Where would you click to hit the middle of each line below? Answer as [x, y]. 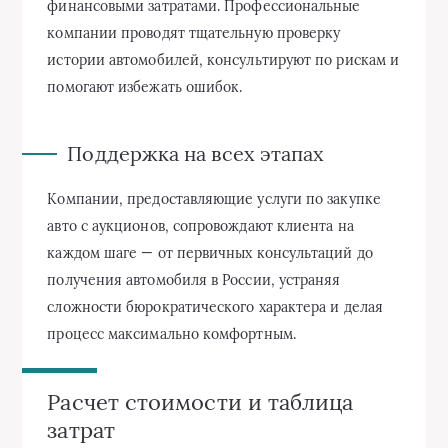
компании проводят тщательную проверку [194, 32]
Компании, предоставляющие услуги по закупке [214, 198]
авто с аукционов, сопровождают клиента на [200, 225]
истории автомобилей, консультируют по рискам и [223, 59]
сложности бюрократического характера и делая [215, 306]
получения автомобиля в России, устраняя [194, 279]
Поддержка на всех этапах [196, 153]
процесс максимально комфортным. [171, 333]
